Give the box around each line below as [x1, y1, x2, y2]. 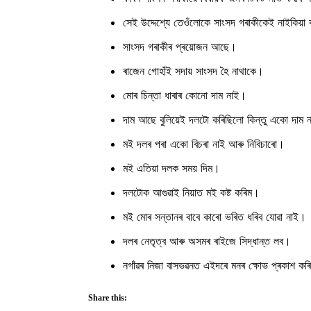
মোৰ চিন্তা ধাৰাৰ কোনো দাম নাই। [123, 88, 246, 103]
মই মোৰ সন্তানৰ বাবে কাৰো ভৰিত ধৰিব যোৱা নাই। [123, 210, 306, 224]
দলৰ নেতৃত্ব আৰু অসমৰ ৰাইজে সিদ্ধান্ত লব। [123, 234, 291, 249]
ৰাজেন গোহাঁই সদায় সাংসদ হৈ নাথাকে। [123, 64, 264, 78]
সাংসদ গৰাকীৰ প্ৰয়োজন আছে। [123, 40, 237, 54]
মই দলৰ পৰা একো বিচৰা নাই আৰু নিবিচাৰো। [123, 137, 285, 151]
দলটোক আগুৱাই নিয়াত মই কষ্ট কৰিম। [123, 185, 260, 200]
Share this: [88, 293, 127, 303]
